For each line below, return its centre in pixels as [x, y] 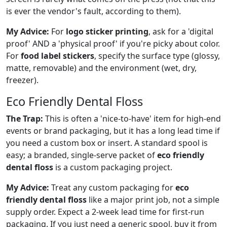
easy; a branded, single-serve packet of [82, 155]
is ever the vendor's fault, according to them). [93, 11]
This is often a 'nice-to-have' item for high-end [132, 118]
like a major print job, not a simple [153, 199]
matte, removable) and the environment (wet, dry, [101, 68]
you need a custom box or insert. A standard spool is [107, 143]
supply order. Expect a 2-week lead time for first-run [105, 212]
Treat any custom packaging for [112, 187]
